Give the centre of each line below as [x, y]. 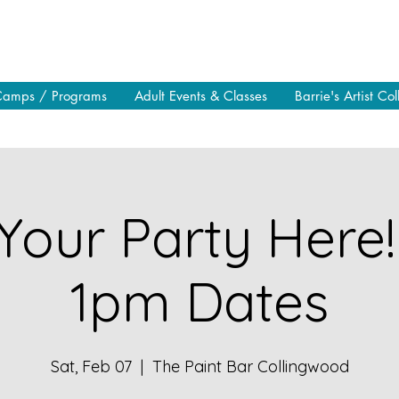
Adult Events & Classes [200, 96]
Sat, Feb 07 [91, 366]
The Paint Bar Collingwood [250, 366]
